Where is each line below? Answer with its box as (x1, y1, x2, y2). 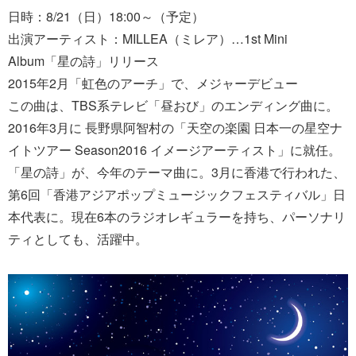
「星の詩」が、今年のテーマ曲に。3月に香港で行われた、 (8, 162, 346, 181)
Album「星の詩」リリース (8, 51, 159, 70)
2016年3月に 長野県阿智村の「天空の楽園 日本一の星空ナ (8, 118, 342, 137)
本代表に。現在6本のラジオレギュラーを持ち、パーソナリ (8, 207, 346, 226)
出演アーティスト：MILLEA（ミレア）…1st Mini (8, 29, 288, 48)
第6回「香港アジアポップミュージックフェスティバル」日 (8, 184, 346, 203)
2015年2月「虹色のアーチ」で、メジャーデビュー (8, 73, 298, 92)
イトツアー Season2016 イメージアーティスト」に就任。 (8, 140, 341, 159)
